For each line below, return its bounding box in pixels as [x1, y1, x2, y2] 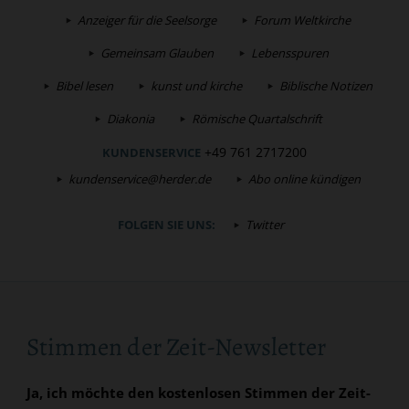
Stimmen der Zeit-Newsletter [26, 330, 327, 364]
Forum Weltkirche [254, 11, 351, 28]
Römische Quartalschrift [191, 110, 322, 127]
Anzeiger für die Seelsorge [78, 11, 216, 28]
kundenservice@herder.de [68, 171, 211, 188]
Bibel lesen [55, 77, 113, 94]
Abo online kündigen [247, 171, 361, 188]
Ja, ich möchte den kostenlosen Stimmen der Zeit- [26, 383, 371, 402]
